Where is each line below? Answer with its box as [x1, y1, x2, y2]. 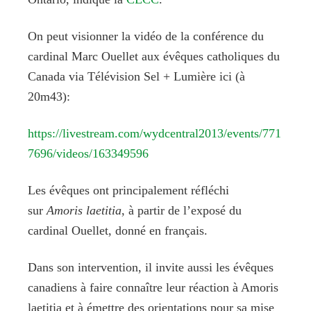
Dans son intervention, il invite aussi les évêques [28, 260, 274, 274]
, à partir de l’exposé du [121, 203, 242, 217]
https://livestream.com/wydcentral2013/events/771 [28, 126, 281, 140]
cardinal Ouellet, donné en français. [28, 223, 208, 237]
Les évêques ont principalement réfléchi [28, 183, 229, 197]
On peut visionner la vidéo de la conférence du [28, 28, 264, 43]
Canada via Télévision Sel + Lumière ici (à [28, 69, 245, 83]
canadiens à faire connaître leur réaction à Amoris [28, 280, 278, 294]
